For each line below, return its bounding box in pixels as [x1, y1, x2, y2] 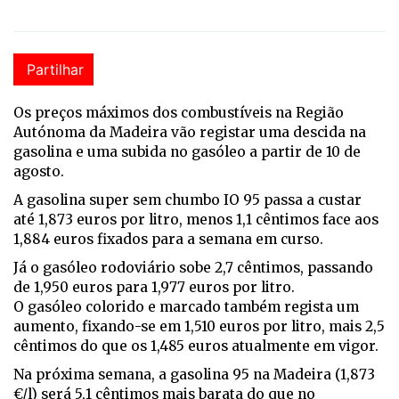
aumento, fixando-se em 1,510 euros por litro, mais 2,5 [13, 318, 385, 336]
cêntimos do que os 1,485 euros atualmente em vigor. [13, 338, 379, 355]
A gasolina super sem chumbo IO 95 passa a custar [13, 191, 362, 209]
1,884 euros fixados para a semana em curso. [13, 231, 323, 248]
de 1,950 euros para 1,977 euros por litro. [13, 279, 295, 297]
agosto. [13, 163, 64, 181]
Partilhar [27, 61, 84, 79]
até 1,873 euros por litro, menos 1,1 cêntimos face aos [13, 211, 379, 229]
